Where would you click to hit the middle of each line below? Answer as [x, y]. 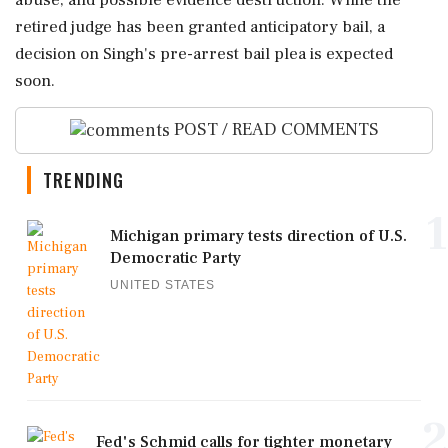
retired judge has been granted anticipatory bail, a [200, 27]
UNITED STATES [162, 284]
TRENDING [84, 179]
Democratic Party [175, 257]
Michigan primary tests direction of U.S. [258, 235]
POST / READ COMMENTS [274, 129]
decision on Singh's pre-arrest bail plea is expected [204, 54]
